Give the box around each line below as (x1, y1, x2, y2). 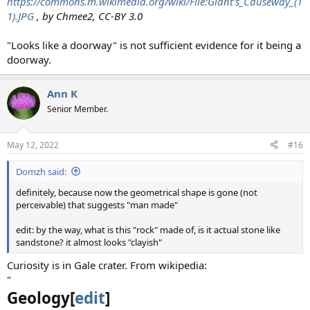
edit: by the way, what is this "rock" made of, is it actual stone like (16, 223, 280, 236)
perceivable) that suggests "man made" (16, 198, 178, 211)
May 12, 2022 (7, 138, 59, 151)
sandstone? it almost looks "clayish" (16, 235, 162, 248)
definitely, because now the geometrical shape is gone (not (16, 185, 257, 199)
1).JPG (7, 9, 34, 24)
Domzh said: (16, 165, 66, 178)
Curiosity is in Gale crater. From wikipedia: (7, 258, 207, 273)
